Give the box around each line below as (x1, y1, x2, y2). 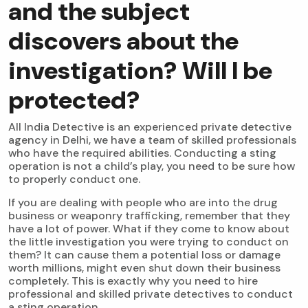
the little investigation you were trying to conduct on (8, 234, 289, 250)
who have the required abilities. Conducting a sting (8, 146, 276, 161)
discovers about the (8, 25, 239, 58)
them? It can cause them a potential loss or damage (8, 247, 280, 263)
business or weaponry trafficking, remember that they (8, 208, 290, 223)
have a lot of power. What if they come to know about (8, 221, 289, 236)
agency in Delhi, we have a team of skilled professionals (8, 133, 296, 148)
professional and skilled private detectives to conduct (8, 287, 293, 302)
